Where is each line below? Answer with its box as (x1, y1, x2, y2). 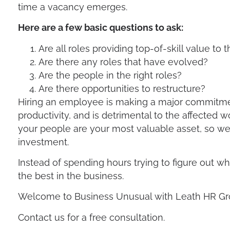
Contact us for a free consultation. (18, 212, 165, 223)
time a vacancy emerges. (18, 1, 130, 12)
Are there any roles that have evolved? (39, 56, 208, 67)
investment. (18, 136, 69, 147)
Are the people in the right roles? (39, 69, 182, 81)
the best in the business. (18, 170, 124, 181)
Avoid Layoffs (129, 1, 188, 12)
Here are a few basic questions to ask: (18, 22, 184, 33)
